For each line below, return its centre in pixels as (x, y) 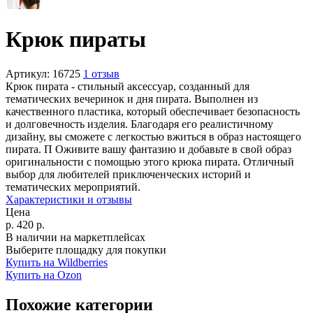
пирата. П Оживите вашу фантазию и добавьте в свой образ (148, 149)
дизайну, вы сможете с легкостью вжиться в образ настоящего (153, 136)
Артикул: (28, 73)
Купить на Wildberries (57, 262)
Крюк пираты (76, 39)
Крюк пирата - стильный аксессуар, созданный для (128, 86)
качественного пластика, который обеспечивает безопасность (153, 111)
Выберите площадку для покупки (86, 249)
